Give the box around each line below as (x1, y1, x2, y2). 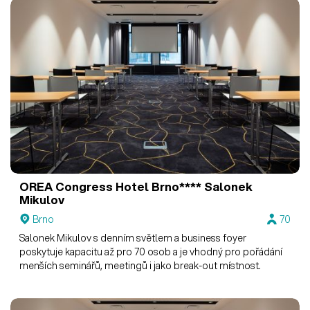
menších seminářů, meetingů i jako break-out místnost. (19, 258, 262, 273)
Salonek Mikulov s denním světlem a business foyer (19, 230, 247, 245)
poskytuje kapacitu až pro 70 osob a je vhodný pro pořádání (19, 244, 283, 259)
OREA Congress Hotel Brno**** (19, 179, 202, 195)
